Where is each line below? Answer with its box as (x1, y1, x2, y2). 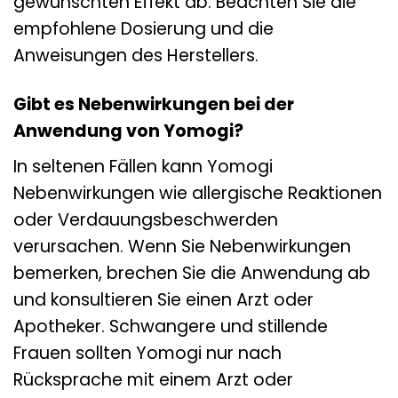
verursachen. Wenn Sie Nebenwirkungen (13, 235, 351, 259)
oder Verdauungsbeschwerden (13, 208, 278, 233)
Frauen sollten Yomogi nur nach (13, 341, 282, 366)
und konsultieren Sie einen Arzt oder (13, 288, 314, 313)
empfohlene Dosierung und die (13, 17, 274, 42)
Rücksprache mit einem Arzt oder (13, 368, 293, 393)
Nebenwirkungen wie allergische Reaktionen (13, 181, 382, 206)
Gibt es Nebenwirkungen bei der (13, 92, 294, 117)
